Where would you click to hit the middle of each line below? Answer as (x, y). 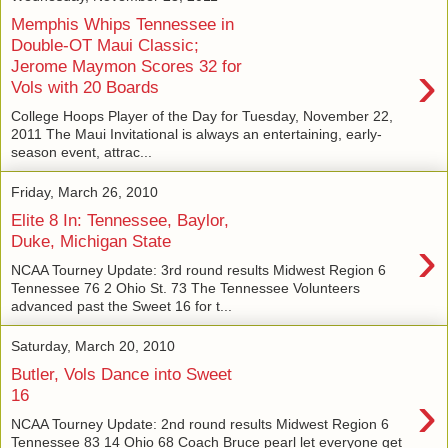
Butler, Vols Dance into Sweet (121, 374)
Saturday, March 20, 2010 (93, 345)
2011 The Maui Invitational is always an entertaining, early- (196, 133)
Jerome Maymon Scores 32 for (126, 65)
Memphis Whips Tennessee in (122, 23)
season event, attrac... (81, 151)
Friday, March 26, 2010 (84, 191)
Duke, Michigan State (91, 241)
